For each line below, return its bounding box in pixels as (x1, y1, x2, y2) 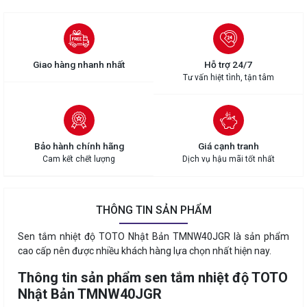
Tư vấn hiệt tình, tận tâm (182, 73, 274, 83)
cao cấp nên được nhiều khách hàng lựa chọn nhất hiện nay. (18, 245, 271, 257)
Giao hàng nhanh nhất (33, 59, 125, 71)
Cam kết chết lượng (42, 154, 115, 164)
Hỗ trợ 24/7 (204, 59, 252, 71)
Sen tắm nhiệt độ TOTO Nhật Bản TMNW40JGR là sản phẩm (18, 231, 289, 243)
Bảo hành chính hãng (34, 140, 124, 152)
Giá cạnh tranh (197, 140, 259, 152)
